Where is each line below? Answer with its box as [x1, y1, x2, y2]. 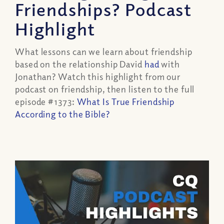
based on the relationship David [15, 58, 144, 70]
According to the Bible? [15, 108, 110, 120]
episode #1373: [15, 96, 77, 107]
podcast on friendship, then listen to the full [15, 83, 195, 95]
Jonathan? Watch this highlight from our [15, 71, 181, 82]
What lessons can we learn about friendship [15, 46, 192, 57]
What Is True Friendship [76, 96, 175, 107]
